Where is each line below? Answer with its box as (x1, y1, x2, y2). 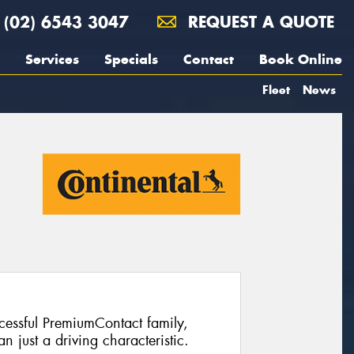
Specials (104, 51, 158, 68)
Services (25, 51, 79, 68)
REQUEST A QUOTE (183, 12, 334, 32)
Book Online (259, 51, 342, 68)
